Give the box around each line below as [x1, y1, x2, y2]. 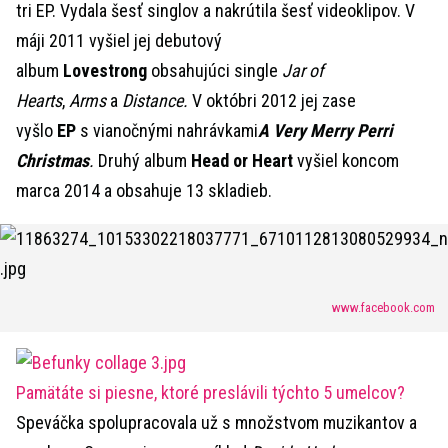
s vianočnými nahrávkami [80, 120, 258, 142]
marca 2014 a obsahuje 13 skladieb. [16, 180, 272, 202]
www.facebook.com [332, 300, 435, 316]
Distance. [122, 90, 192, 112]
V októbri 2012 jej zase [192, 90, 356, 112]
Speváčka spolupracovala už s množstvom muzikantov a [16, 412, 417, 434]
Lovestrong [63, 60, 147, 82]
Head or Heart [191, 150, 293, 172]
